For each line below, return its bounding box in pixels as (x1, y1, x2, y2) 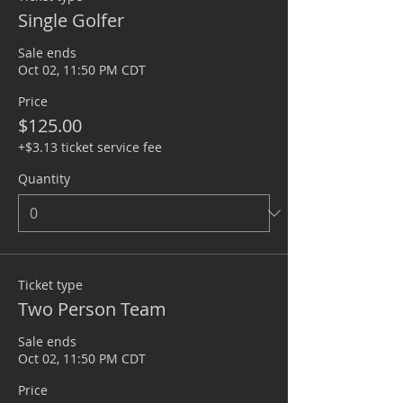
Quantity (18, 170, 70, 187)
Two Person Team (18, 297, 166, 321)
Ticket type (18, 276, 83, 293)
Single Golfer (18, 8, 124, 32)
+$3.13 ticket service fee (18, 139, 162, 156)
